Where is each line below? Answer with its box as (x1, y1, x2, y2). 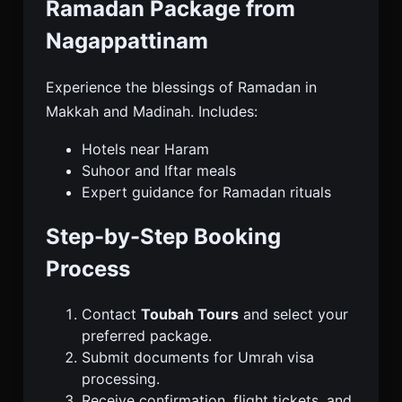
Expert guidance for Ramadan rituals (82, 183, 331, 202)
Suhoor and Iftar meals (82, 162, 236, 180)
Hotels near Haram (82, 140, 209, 159)
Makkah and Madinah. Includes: (46, 102, 258, 121)
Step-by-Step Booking (46, 223, 281, 250)
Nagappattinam (46, 28, 208, 55)
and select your (239, 304, 348, 323)
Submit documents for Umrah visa (82, 347, 314, 366)
